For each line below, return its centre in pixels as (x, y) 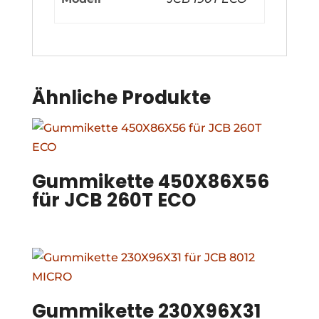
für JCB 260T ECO (114, 200)
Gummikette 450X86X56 (150, 182)
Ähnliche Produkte (121, 98)
